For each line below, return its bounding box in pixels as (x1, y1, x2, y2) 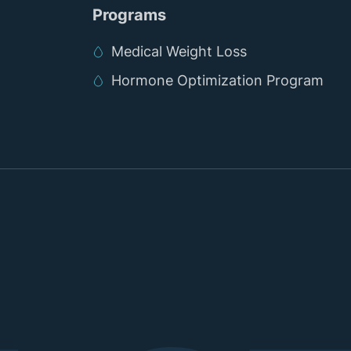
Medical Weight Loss (111, 43, 247, 60)
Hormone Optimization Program (111, 71, 324, 89)
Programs (92, 5, 166, 25)
